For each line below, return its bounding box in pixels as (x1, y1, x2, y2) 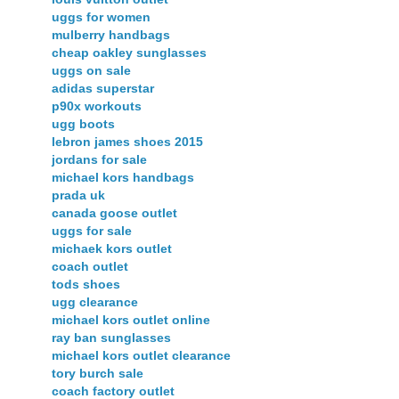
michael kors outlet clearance (52, 348, 231, 363)
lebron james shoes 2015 (52, 134, 203, 150)
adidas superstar (52, 81, 154, 96)
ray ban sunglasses (52, 330, 171, 346)
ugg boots (52, 117, 115, 132)
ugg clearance (52, 295, 138, 310)
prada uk (52, 188, 105, 203)
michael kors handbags (52, 170, 194, 185)
